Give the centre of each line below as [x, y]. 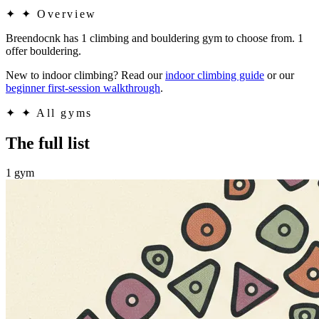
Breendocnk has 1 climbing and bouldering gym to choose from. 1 [155, 38]
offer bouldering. [43, 51]
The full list [48, 143]
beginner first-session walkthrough [83, 88]
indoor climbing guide [215, 75]
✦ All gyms [57, 113]
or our [279, 75]
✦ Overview [59, 14]
